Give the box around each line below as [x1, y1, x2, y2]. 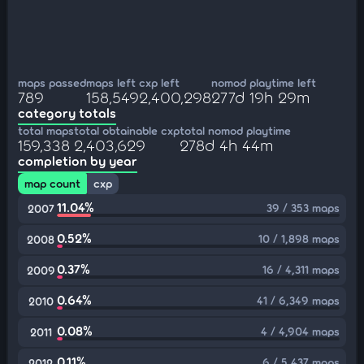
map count [24, 176, 80, 190]
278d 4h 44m [180, 135, 273, 154]
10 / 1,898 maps [258, 232, 340, 245]
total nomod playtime [180, 123, 291, 137]
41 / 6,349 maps [257, 293, 340, 307]
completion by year [18, 153, 137, 168]
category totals [18, 105, 116, 120]
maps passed [18, 76, 86, 89]
